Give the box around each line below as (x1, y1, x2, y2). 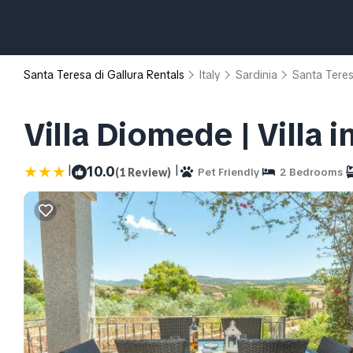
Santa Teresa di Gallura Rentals (24, 68, 188, 82)
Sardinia (236, 68, 277, 82)
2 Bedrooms (275, 165, 343, 179)
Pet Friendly (193, 165, 259, 179)
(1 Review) (115, 165, 171, 179)
